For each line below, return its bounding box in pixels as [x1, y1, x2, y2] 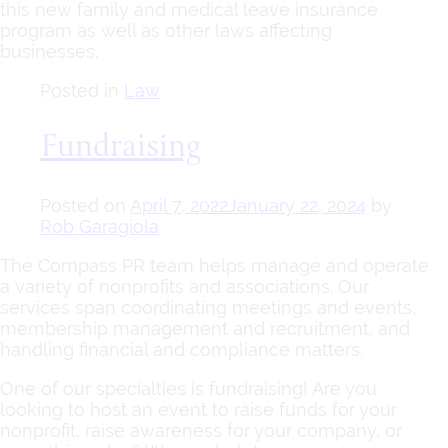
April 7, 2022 [130, 194, 228, 216]
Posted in [40, 79, 124, 101]
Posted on [40, 194, 130, 216]
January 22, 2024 [228, 194, 366, 216]
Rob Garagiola [40, 215, 159, 237]
